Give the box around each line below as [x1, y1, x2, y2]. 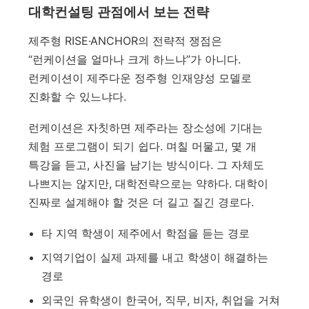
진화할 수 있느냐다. [28, 89, 127, 103]
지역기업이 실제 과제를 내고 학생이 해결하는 [41, 250, 268, 265]
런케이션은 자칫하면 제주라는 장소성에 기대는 [28, 121, 263, 135]
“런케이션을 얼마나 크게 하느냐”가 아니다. [28, 52, 241, 66]
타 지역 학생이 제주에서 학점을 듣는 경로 [41, 226, 250, 241]
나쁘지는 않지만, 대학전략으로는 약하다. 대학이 [28, 177, 269, 191]
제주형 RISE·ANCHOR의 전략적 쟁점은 [28, 33, 223, 48]
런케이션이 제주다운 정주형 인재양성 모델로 [28, 70, 252, 85]
